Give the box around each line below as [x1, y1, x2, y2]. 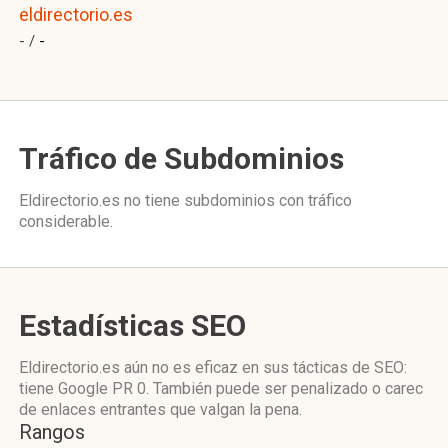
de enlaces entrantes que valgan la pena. [19, 400, 302, 419]
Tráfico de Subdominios [19, 141, 344, 176]
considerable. [19, 212, 113, 231]
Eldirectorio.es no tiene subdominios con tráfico [19, 191, 352, 210]
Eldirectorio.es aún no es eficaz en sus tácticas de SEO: [19, 358, 407, 377]
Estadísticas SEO [19, 308, 246, 343]
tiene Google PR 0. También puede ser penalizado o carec [19, 379, 423, 398]
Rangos [19, 420, 85, 444]
